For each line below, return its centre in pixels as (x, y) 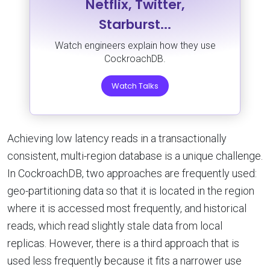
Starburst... (135, 24)
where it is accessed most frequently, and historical (127, 208)
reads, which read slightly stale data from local (115, 225)
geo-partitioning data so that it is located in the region (131, 190)
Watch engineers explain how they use (135, 45)
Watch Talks (135, 86)
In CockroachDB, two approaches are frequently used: (132, 173)
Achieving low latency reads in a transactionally (117, 138)
